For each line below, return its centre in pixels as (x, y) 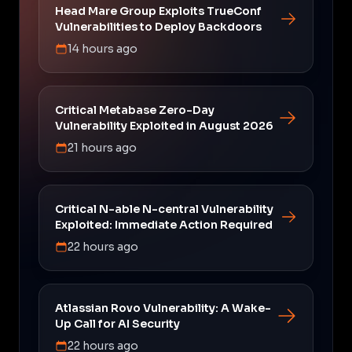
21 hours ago (102, 147)
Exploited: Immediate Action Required (164, 224)
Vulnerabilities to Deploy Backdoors (158, 26)
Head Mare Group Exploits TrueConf (158, 11)
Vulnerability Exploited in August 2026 (164, 125)
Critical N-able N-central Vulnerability (164, 209)
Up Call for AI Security (117, 323)
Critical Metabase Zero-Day (135, 110)
